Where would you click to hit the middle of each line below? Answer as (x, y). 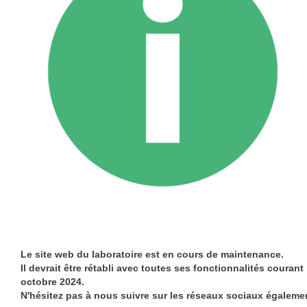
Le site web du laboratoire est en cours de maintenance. (152, 254)
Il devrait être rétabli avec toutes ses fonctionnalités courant (162, 268)
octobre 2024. (52, 282)
